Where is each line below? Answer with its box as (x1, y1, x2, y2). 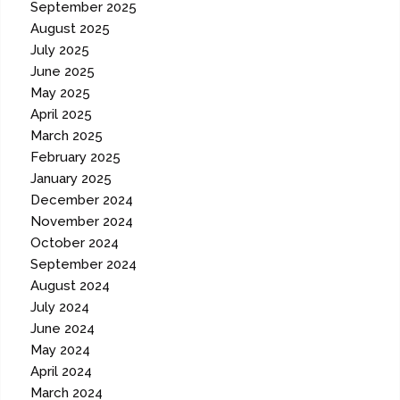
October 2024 (30, 235, 120, 252)
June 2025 (30, 63, 96, 80)
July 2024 (30, 299, 90, 316)
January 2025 (30, 171, 112, 187)
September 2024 (30, 256, 137, 273)
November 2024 (30, 213, 134, 230)
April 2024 (30, 363, 93, 380)
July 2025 (30, 42, 90, 59)
